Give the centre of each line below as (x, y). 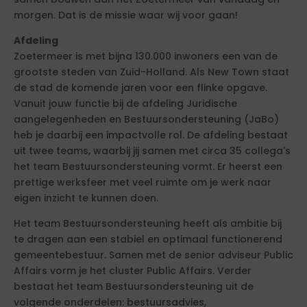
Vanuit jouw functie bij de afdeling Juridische (125, 103)
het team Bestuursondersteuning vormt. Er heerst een (148, 167)
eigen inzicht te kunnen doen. (86, 198)
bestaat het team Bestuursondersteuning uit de (134, 286)
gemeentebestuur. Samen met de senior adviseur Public (153, 255)
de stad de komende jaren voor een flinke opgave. (140, 88)
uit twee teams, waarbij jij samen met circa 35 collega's (152, 151)
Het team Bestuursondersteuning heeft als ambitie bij (148, 223)
